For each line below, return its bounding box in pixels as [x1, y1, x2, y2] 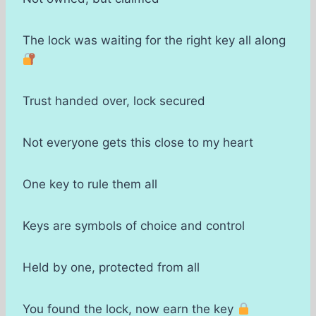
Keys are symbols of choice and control [23, 219, 245, 233]
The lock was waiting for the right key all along [23, 33, 286, 48]
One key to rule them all [23, 177, 157, 192]
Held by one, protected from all [23, 260, 200, 275]
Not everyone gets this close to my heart [23, 135, 253, 150]
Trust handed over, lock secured [23, 94, 205, 109]
